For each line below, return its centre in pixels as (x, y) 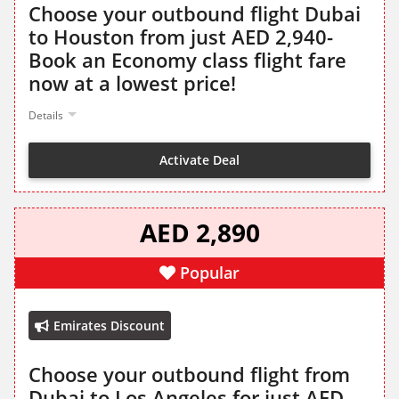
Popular (210, 273)
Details (46, 116)
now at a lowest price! (132, 83)
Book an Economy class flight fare (187, 60)
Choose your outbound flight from (189, 375)
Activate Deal (199, 159)
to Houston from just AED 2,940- (181, 37)
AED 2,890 (199, 233)
